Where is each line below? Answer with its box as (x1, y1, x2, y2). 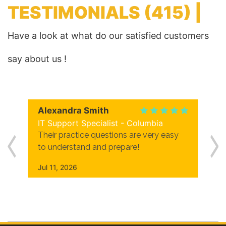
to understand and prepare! (38, 142, 139, 152)
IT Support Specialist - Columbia (38, 118, 163, 128)
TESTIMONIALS (8, 2, 144, 23)
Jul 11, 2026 (38, 163, 77, 172)
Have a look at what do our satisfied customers (8, 30, 209, 41)
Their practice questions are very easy (38, 130, 179, 140)
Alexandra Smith (38, 105, 109, 116)
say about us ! (8, 53, 67, 64)
